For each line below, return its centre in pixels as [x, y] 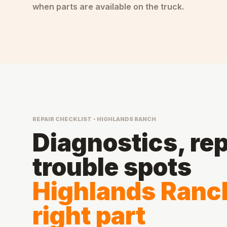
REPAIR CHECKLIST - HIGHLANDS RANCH [94, 119]
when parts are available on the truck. [108, 7]
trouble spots [112, 167]
